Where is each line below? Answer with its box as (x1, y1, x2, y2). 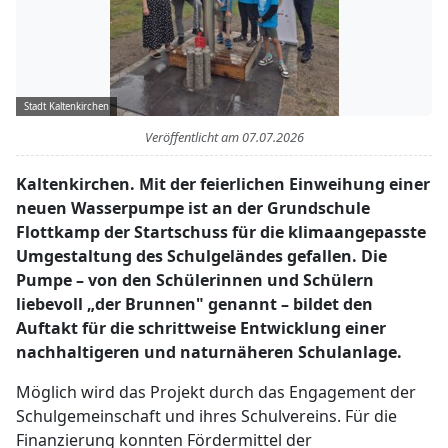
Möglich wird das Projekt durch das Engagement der (16, 381, 416, 403)
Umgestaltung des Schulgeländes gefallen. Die (16, 245, 387, 267)
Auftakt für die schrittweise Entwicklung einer (16, 317, 386, 339)
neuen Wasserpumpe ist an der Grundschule (16, 197, 370, 219)
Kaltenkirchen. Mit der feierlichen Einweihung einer (16, 173, 430, 195)
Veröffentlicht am (144, 128, 242, 146)
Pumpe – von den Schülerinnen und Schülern (16, 269, 374, 291)
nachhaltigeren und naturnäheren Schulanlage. (16, 341, 402, 363)
